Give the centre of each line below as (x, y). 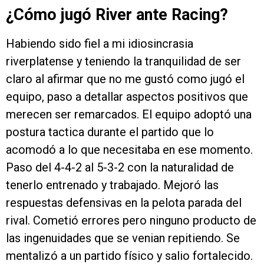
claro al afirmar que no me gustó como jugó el (125, 79)
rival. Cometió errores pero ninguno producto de (131, 220)
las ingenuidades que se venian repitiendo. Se (123, 238)
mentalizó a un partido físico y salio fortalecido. (129, 255)
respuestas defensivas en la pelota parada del (124, 202)
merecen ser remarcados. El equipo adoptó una (129, 114)
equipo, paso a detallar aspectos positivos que (127, 96)
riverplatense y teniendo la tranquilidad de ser (123, 61)
